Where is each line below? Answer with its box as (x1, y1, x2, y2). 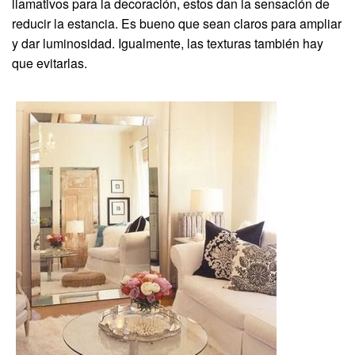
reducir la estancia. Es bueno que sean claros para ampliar (12, 13, 342, 32)
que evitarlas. (12, 53, 87, 72)
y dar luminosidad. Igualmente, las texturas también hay (12, 33, 323, 52)
